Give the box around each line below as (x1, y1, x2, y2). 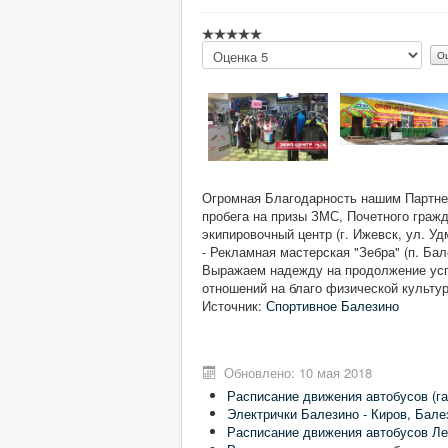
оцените (202, 58, 250, 77)
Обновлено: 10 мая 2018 (224, 363, 373, 382)
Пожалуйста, (202, 40, 280, 59)
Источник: (202, 296, 266, 315)
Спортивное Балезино (266, 296, 399, 315)
